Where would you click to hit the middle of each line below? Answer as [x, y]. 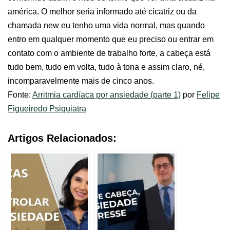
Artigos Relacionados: [62, 138]
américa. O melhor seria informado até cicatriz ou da [102, 12]
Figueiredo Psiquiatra [47, 109]
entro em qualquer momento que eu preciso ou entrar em [111, 39]
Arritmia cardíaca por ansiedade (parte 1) [107, 95]
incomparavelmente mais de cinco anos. [81, 81]
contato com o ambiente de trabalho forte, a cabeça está [109, 53]
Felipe [208, 95]
